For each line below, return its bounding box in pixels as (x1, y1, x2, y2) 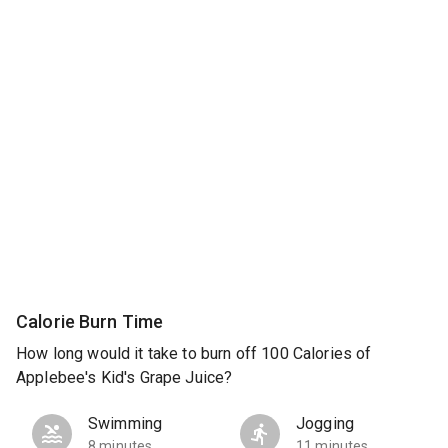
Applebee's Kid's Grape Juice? (16, 368, 233, 388)
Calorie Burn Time (16, 310, 164, 332)
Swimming (88, 414, 163, 434)
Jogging (296, 414, 355, 434)
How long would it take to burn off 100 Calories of (16, 344, 372, 364)
